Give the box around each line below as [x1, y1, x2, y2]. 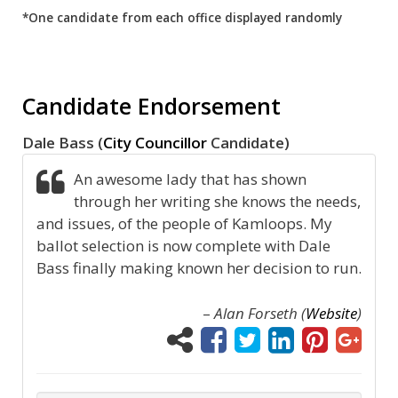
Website [306, 302, 357, 323]
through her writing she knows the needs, [74, 191, 362, 212]
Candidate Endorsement [22, 91, 281, 122]
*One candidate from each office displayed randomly [22, 9, 342, 27]
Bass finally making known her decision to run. [36, 258, 362, 279]
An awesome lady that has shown [74, 169, 307, 190]
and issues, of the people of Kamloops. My [36, 213, 332, 235]
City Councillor [103, 132, 207, 154]
